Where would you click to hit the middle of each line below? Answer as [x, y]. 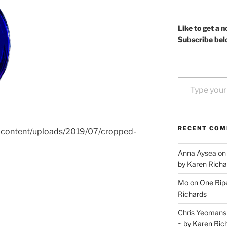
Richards [192, 194]
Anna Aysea [197, 153]
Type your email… [190, 76]
